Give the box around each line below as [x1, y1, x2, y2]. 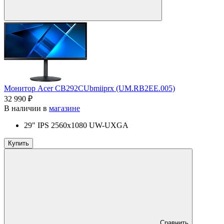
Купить [8, 139, 29, 147]
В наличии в [4, 103, 49, 112]
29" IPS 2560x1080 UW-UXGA [24, 120, 128, 129]
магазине [49, 103, 80, 112]
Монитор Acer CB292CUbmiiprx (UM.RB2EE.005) [4, 83, 175, 92]
